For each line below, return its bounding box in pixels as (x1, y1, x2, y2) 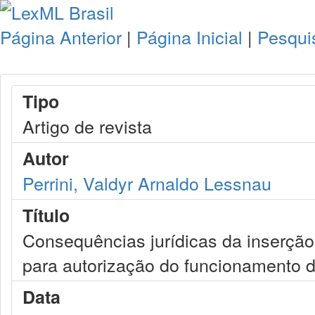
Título (22, 202, 70, 228)
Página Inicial (136, 24, 243, 49)
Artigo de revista (22, 113, 152, 139)
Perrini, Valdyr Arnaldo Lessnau (22, 170, 271, 195)
